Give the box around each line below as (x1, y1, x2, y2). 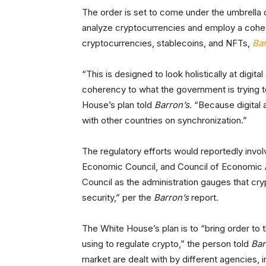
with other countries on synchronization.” (82, 115, 247, 126)
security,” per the (82, 192, 154, 204)
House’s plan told (82, 99, 154, 111)
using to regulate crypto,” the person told (82, 238, 251, 250)
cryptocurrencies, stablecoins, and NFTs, (82, 37, 252, 49)
